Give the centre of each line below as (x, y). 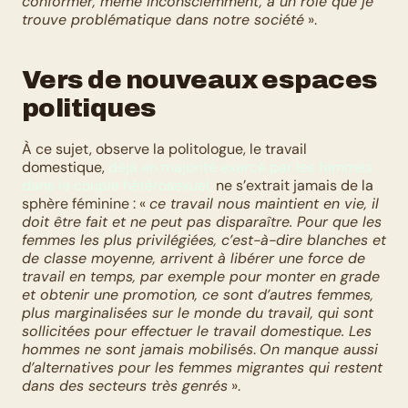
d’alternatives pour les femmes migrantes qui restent (202, 367)
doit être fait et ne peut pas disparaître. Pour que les (202, 222)
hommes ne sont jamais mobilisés (138, 349)
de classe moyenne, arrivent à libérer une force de (194, 258)
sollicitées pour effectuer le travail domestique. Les (197, 331)
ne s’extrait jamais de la (293, 185)
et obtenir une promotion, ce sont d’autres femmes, (198, 295)
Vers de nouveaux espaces (200, 79)
